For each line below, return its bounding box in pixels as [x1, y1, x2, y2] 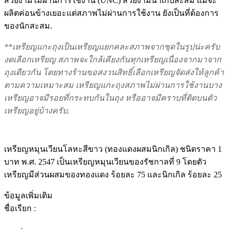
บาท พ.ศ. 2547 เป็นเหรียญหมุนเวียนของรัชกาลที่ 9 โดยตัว [4, 157, 207, 166]
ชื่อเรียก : [4, 203, 36, 213]
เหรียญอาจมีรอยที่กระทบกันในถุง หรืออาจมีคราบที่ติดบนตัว [4, 93, 217, 102]
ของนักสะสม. [4, 21, 52, 30]
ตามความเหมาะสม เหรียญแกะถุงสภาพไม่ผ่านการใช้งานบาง [4, 80, 222, 89]
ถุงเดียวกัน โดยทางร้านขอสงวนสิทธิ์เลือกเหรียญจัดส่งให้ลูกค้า [4, 67, 224, 77]
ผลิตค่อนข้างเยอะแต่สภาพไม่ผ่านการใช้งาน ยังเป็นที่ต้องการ [4, 8, 219, 17]
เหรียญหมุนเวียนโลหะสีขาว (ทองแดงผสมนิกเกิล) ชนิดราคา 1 [4, 144, 222, 153]
